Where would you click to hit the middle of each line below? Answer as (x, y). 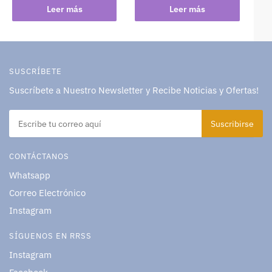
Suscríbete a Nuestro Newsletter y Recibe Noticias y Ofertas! (134, 90)
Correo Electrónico (47, 192)
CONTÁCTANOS (39, 156)
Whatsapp (30, 175)
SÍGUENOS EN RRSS (50, 236)
